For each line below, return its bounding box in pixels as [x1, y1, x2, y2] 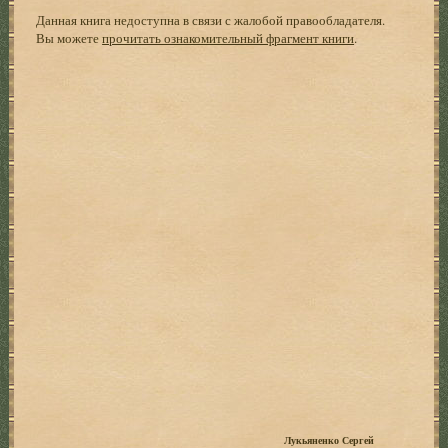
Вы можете [36, 28, 103, 47]
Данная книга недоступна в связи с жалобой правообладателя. [36, 10, 386, 29]
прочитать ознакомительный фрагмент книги [102, 28, 355, 47]
